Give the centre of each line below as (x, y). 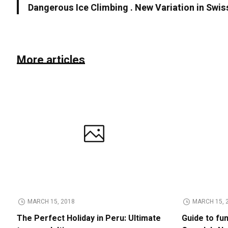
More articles (51, 60)
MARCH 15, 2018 (51, 201)
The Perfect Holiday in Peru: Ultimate (89, 218)
